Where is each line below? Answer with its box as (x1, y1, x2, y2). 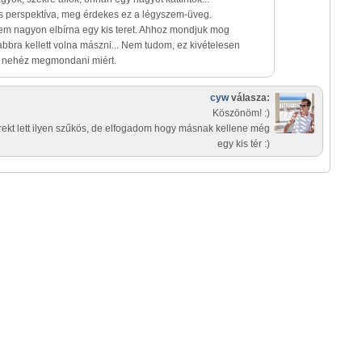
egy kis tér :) (217, 138, 270, 149)
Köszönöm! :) (213, 107, 270, 119)
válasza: (229, 92, 270, 103)
